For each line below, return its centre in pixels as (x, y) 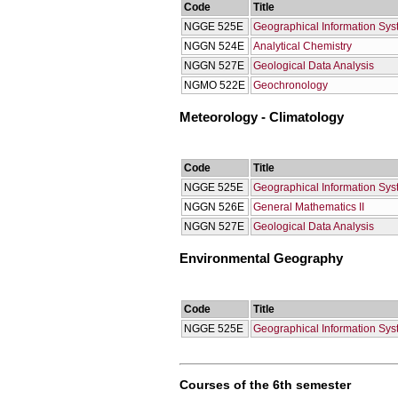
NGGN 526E (214, 207)
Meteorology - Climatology (262, 118)
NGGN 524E (214, 46)
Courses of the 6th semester (265, 384)
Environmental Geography (261, 259)
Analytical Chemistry (302, 46)
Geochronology (291, 85)
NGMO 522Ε (215, 85)
